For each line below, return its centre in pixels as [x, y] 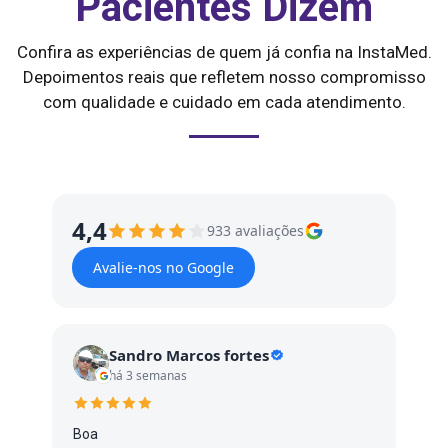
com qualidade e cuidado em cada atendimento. [224, 102]
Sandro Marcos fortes [189, 355]
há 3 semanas [148, 376]
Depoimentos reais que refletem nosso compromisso [224, 77]
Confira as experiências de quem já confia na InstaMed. [224, 52]
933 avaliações [255, 231]
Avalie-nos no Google [163, 268]
